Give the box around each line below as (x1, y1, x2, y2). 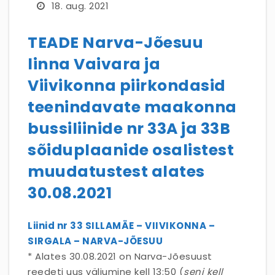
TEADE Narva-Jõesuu (28, 32, 203, 53)
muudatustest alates (28, 161, 205, 182)
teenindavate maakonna (28, 96, 237, 118)
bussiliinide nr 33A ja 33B (28, 118, 230, 139)
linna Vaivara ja (28, 53, 160, 75)
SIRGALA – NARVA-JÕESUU (28, 234, 163, 247)
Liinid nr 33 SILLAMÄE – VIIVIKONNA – (28, 219, 215, 232)
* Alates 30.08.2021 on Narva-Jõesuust (28, 249, 212, 263)
